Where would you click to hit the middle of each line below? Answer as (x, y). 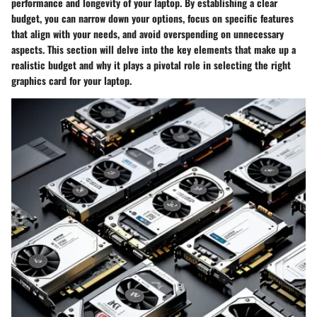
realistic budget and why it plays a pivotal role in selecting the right (151, 65)
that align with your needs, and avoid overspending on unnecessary (148, 34)
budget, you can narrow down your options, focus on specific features (152, 18)
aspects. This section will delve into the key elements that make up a (154, 50)
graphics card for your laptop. (71, 81)
